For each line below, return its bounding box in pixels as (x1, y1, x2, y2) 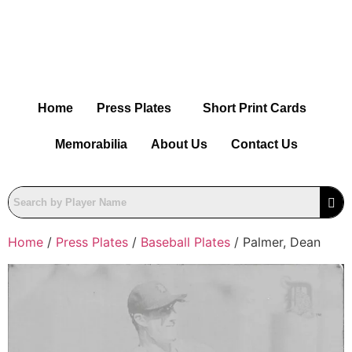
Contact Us (230, 137, 298, 152)
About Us (150, 137, 207, 152)
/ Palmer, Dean (230, 234, 321, 251)
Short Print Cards (203, 101, 306, 115)
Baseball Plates (141, 234, 230, 251)
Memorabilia (54, 137, 127, 152)
